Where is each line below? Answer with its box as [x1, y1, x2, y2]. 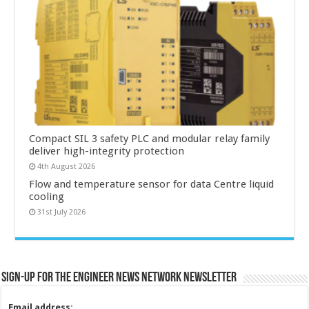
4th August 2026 [37, 161, 96, 171]
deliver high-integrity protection [29, 144, 185, 157]
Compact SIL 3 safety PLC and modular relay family [29, 132, 270, 145]
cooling [29, 190, 65, 203]
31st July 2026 [37, 207, 86, 217]
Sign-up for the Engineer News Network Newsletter [1, 270, 237, 285]
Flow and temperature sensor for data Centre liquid [29, 177, 275, 190]
